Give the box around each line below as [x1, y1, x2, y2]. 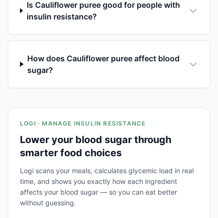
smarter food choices [20, 146, 122, 159]
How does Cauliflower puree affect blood [27, 53, 180, 63]
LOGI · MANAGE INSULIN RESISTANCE [20, 119, 146, 127]
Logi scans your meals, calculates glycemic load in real [20, 166, 194, 175]
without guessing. [20, 198, 76, 207]
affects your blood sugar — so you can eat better [20, 187, 177, 196]
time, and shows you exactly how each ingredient [20, 177, 177, 185]
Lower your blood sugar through [20, 133, 171, 145]
